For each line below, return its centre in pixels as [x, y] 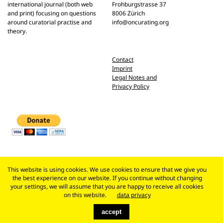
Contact [123, 59]
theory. [17, 31]
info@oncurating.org [140, 22]
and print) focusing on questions [52, 13]
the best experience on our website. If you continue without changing [107, 178]
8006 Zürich [128, 13]
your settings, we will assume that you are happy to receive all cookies [107, 186]
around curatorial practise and [50, 22]
